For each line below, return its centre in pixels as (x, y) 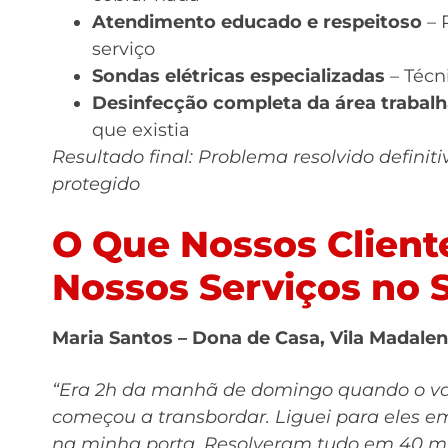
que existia (141, 129)
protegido (96, 183)
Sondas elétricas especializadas (238, 75)
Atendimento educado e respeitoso (257, 21)
